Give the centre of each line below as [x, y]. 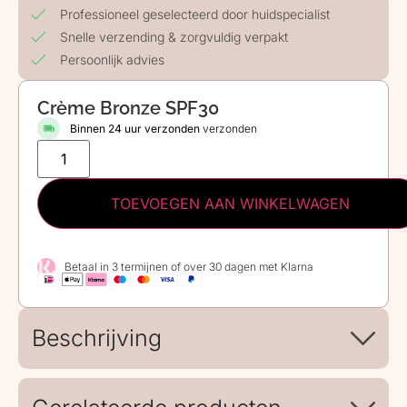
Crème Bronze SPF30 [128, 109]
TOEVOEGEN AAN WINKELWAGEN [230, 204]
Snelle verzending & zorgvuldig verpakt [174, 37]
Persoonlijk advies [113, 60]
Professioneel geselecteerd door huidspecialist [195, 15]
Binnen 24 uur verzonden [135, 128]
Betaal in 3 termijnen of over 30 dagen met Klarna [189, 267]
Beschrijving [97, 338]
